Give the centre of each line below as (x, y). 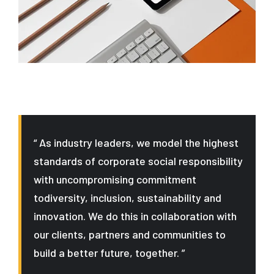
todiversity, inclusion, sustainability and (128, 198)
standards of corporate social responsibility (138, 161)
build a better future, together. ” (109, 253)
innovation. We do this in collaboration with (135, 216)
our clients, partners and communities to (130, 234)
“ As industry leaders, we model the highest (136, 143)
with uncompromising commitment (115, 179)
